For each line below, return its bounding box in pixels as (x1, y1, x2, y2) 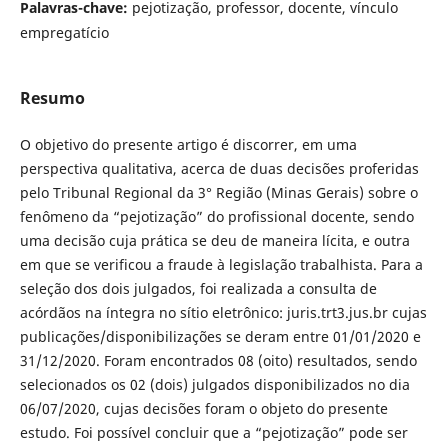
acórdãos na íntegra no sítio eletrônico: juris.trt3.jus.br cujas (19, 303, 427, 322)
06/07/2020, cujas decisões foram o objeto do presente (19, 399, 388, 418)
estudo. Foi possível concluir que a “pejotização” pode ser (19, 423, 408, 442)
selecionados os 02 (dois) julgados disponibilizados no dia (19, 375, 410, 394)
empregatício (19, 22, 109, 42)
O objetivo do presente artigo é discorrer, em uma (19, 135, 357, 154)
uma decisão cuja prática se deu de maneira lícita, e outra (19, 231, 410, 250)
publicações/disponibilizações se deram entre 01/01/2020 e (19, 327, 421, 346)
